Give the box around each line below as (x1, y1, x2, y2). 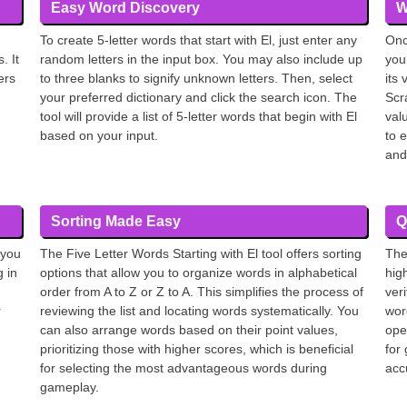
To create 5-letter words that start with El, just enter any (40, 33, 357, 47)
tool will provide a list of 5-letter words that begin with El (40, 109, 357, 124)
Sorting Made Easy (51, 213, 181, 229)
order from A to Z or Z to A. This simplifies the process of (40, 284, 363, 299)
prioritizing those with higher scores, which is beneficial (40, 342, 353, 356)
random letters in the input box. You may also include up (40, 52, 362, 66)
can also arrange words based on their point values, (40, 323, 338, 337)
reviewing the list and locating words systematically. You (40, 303, 359, 318)
